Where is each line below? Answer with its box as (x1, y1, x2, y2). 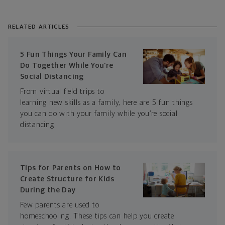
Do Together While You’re (20, 61, 114, 69)
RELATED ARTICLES (8, 24, 70, 30)
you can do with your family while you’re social (20, 109, 178, 118)
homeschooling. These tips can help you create (20, 212, 174, 220)
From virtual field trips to (20, 87, 104, 95)
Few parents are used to (20, 201, 99, 209)
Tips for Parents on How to (20, 164, 121, 172)
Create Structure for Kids (20, 175, 114, 183)
